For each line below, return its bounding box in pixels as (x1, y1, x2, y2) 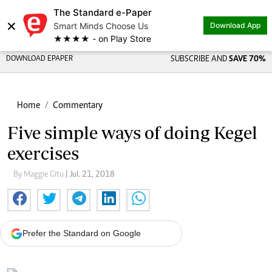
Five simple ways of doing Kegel (7, 123, 257, 143)
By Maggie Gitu (13, 171, 66, 179)
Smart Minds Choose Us (53, 21, 148, 31)
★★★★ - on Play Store (53, 33, 151, 44)
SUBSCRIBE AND (170, 55, 229, 64)
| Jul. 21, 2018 (66, 171, 115, 179)
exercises (7, 143, 79, 163)
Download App (210, 21, 260, 30)
